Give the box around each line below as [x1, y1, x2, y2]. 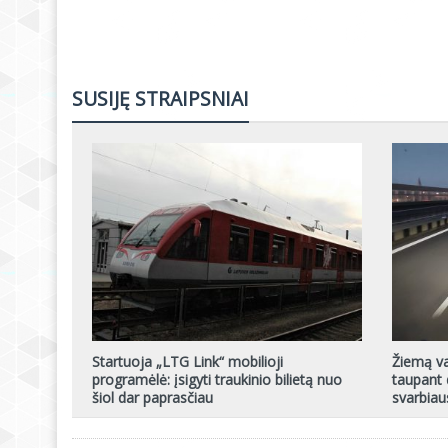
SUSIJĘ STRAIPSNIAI [72, 85, 249, 112]
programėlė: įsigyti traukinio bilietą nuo [92, 369, 342, 389]
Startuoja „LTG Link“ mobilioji [92, 351, 283, 371]
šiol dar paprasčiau [92, 387, 213, 407]
